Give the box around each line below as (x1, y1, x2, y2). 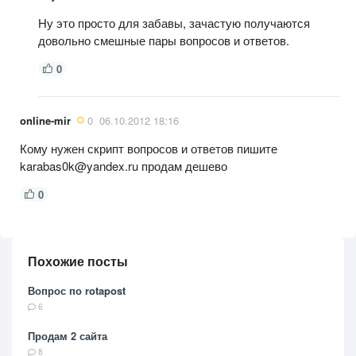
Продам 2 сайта (28, 327, 107, 343)
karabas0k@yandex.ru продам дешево (20, 157, 227, 174)
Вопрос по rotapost (28, 282, 126, 298)
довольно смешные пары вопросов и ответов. (38, 31, 289, 48)
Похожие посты (28, 251, 128, 270)
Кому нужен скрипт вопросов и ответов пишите (20, 139, 277, 157)
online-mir (20, 112, 71, 128)
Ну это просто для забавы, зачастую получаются (38, 14, 310, 31)
